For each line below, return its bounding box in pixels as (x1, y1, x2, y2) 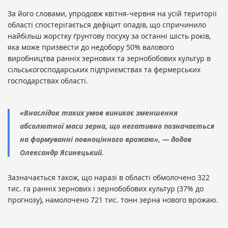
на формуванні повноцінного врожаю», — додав (20, 134, 191, 145)
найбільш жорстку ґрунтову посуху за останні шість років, (8, 31, 211, 41)
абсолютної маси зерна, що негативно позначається (20, 121, 214, 131)
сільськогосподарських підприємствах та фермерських (8, 65, 201, 75)
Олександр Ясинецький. (20, 148, 104, 158)
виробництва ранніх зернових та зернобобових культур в (8, 53, 211, 64)
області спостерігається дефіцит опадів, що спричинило (8, 20, 206, 30)
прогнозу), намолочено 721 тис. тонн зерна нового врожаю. (8, 195, 218, 205)
